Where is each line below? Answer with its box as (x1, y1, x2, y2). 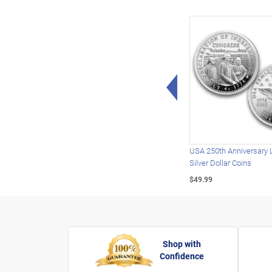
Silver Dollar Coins (189, 157, 251, 168)
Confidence (160, 250, 204, 262)
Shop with (163, 238, 201, 250)
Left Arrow (166, 72, 236, 92)
